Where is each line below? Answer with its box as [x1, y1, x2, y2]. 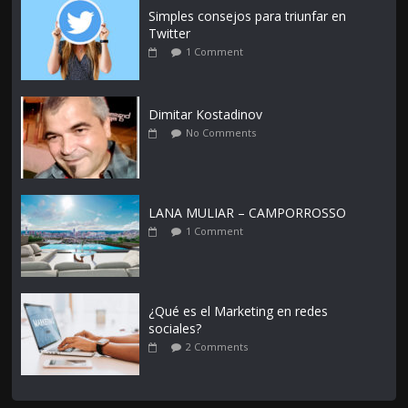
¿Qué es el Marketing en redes [148, 302, 329, 321]
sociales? [148, 320, 202, 338]
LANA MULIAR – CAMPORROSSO [148, 204, 347, 222]
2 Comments [186, 340, 249, 354]
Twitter [148, 25, 191, 43]
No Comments [186, 126, 257, 140]
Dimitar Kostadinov [148, 106, 263, 124]
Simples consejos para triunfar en [148, 7, 347, 25]
